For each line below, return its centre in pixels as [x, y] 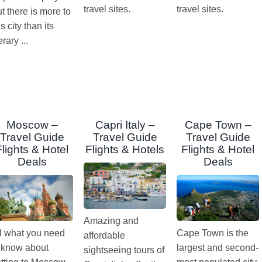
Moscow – [32, 125]
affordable [105, 236]
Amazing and [111, 221]
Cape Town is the [213, 233]
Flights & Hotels [125, 150]
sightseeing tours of [124, 250]
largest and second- [218, 248]
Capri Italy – [125, 125]
